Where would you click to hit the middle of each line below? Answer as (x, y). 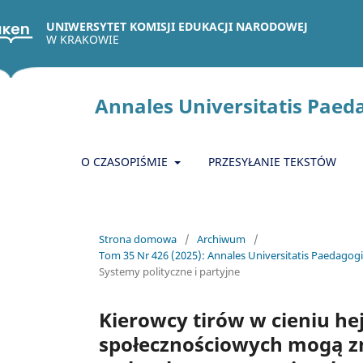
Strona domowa (138, 239)
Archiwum (221, 239)
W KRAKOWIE (83, 39)
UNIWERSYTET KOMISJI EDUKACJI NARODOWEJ (177, 26)
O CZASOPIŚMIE (126, 162)
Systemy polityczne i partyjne (169, 271)
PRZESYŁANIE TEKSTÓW (272, 162)
